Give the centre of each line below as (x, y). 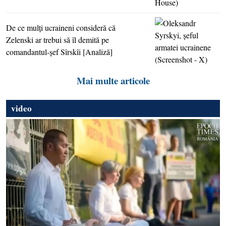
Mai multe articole (113, 81)
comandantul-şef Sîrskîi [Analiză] (59, 52)
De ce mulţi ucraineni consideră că (61, 28)
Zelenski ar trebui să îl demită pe (58, 40)
